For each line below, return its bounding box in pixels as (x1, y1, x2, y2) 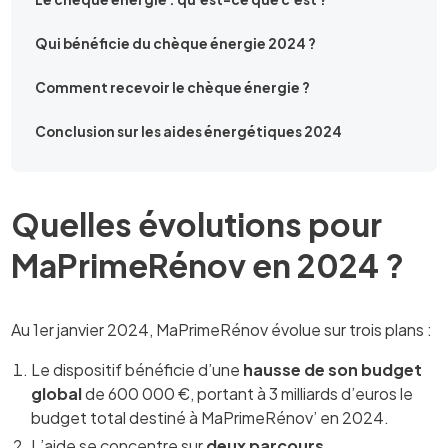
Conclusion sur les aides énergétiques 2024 (35, 122, 343, 140)
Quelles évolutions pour (11, 203, 383, 244)
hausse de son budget (243, 358, 423, 380)
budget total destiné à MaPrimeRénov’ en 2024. (31, 406, 390, 428)
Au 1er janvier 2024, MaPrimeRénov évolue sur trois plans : (11, 318, 433, 340)
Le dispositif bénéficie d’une (31, 358, 244, 380)
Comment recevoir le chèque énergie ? (35, 78, 311, 96)
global (31, 382, 83, 404)
